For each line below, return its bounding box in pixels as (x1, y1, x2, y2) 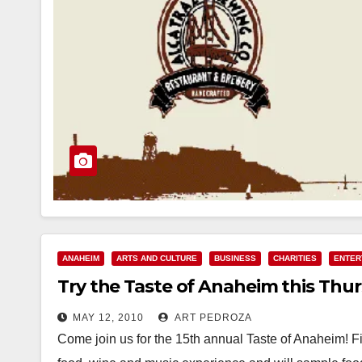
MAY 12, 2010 (73, 312, 144, 323)
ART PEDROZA (172, 312, 252, 323)
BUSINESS (214, 254, 256, 263)
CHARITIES (273, 254, 317, 263)
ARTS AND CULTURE (116, 254, 197, 263)
